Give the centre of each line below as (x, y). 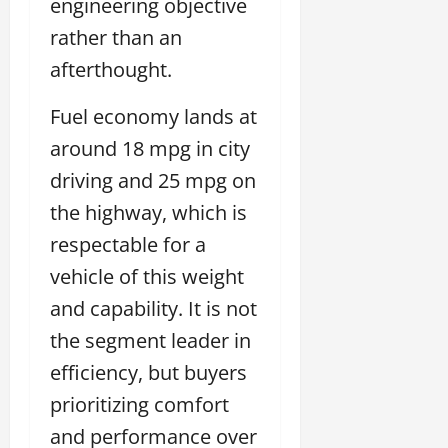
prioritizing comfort (139, 404)
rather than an (116, 37)
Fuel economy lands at (153, 116)
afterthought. (111, 69)
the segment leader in (150, 340)
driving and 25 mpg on (153, 180)
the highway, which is (148, 212)
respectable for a (128, 244)
